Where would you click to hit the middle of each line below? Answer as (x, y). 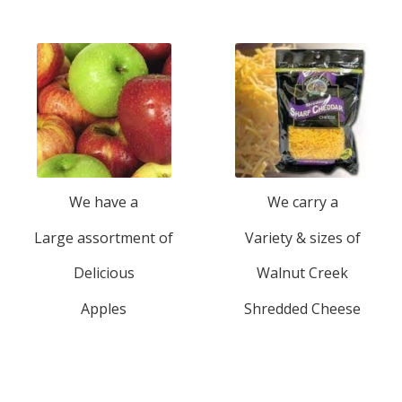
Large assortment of (104, 237)
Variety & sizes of (302, 237)
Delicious (104, 273)
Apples (104, 308)
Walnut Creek (303, 273)
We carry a (302, 202)
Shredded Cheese (303, 308)
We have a (104, 202)
